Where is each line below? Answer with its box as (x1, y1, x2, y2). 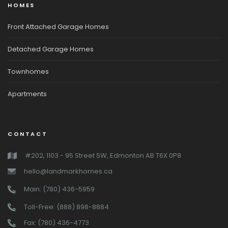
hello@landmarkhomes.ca (24, 166, 112, 177)
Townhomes (8, 67, 49, 77)
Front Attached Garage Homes (8, 22, 109, 32)
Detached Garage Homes (8, 44, 94, 54)
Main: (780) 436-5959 (24, 184, 95, 194)
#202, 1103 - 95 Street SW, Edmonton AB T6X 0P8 (25, 151, 181, 161)
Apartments (8, 89, 47, 99)
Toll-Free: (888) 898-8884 (24, 202, 109, 212)
